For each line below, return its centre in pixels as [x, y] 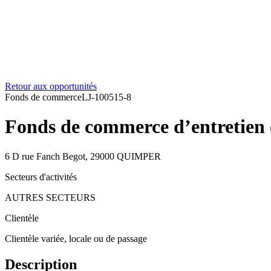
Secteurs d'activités [41, 177]
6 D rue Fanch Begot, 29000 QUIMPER [83, 156]
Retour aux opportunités [51, 86]
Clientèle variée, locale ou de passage [76, 238]
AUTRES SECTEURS [50, 197]
